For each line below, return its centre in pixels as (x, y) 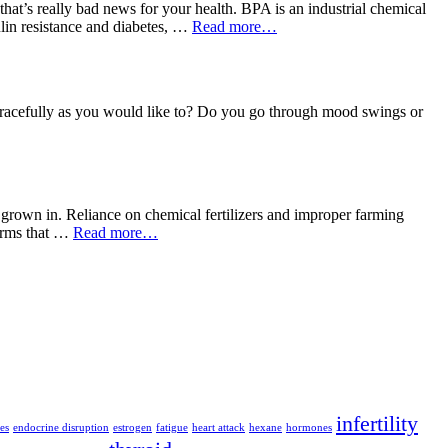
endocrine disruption (61, 428)
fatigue (172, 428)
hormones (309, 428)
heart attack (218, 428)
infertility (377, 424)
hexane (265, 428)
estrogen (132, 428)
